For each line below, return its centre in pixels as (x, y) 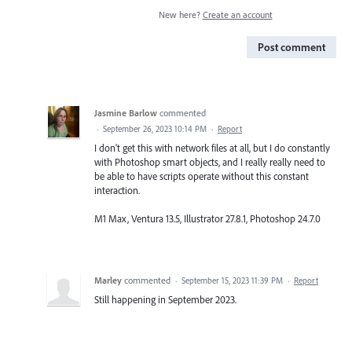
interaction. (117, 190)
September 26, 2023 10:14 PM (155, 128)
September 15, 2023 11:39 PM (232, 280)
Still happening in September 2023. (165, 299)
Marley (108, 280)
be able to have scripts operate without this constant (202, 176)
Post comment (291, 47)
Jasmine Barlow (126, 112)
